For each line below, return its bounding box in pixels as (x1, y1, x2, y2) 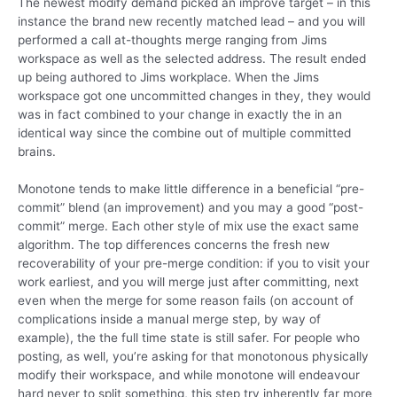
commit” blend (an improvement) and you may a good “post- (18, 200, 363, 215)
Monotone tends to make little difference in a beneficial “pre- (18, 182, 364, 197)
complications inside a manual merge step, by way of (18, 312, 321, 327)
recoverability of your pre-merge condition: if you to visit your (18, 256, 370, 271)
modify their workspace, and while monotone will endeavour (18, 368, 360, 383)
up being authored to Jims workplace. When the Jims (18, 69, 319, 84)
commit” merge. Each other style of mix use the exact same (18, 219, 359, 234)
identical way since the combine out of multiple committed (18, 125, 351, 140)
